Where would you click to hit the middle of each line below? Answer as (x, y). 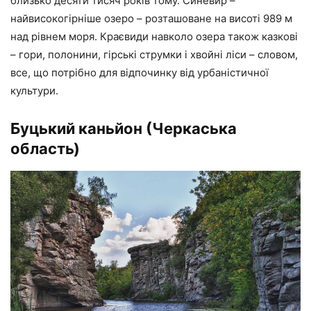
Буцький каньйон (76, 128)
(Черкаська (190, 128)
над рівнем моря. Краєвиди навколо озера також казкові (154, 36)
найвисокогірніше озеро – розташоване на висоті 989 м (151, 18)
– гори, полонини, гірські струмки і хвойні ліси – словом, (154, 54)
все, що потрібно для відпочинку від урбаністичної (140, 72)
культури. (34, 90)
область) (45, 148)
